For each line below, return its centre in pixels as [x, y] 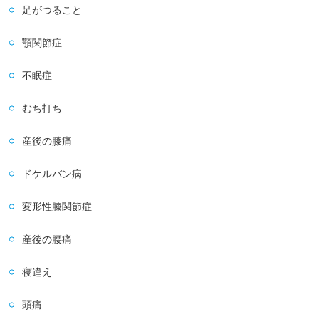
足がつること [52, 10]
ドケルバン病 [52, 173]
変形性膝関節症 [57, 206]
